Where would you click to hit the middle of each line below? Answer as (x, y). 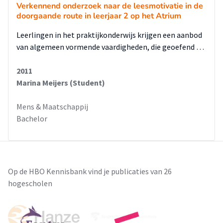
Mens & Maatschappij (52, 107)
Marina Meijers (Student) (61, 83)
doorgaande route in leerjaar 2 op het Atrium (99, 16)
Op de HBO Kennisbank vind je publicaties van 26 (90, 171)
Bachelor (32, 118)
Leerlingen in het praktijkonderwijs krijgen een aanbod (109, 35)
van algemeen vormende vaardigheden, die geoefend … (110, 47)
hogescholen (30, 183)
